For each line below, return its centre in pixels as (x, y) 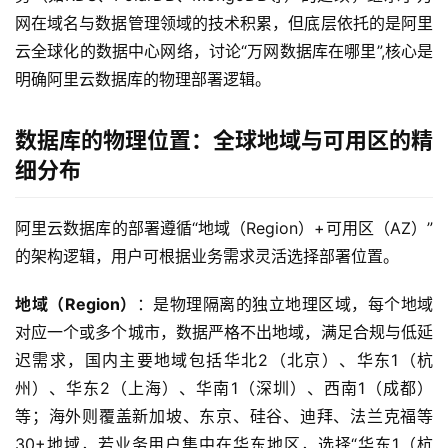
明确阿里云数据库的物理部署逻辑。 (143, 79)
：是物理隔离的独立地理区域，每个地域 (284, 304)
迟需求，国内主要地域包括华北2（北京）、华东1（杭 (224, 360)
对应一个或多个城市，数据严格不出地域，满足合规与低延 (224, 332)
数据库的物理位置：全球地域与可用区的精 (224, 140)
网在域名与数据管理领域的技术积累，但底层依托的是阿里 (224, 23)
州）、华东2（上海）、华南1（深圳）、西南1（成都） (224, 388)
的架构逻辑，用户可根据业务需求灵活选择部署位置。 (209, 256)
